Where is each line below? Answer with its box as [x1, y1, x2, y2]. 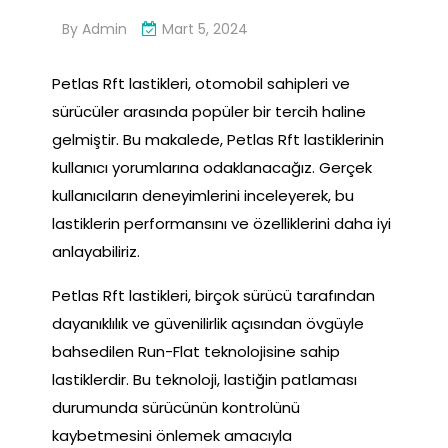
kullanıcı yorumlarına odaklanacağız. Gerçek [52, 156, 372, 178]
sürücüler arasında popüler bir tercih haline [52, 100, 366, 122]
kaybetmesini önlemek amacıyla [52, 424, 292, 446]
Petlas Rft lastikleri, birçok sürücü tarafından [52, 284, 375, 306]
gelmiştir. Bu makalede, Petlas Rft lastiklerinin [52, 128, 384, 150]
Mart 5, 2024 [162, 18, 248, 39]
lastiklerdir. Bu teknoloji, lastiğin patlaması [52, 368, 357, 390]
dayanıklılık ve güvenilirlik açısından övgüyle [52, 312, 364, 334]
